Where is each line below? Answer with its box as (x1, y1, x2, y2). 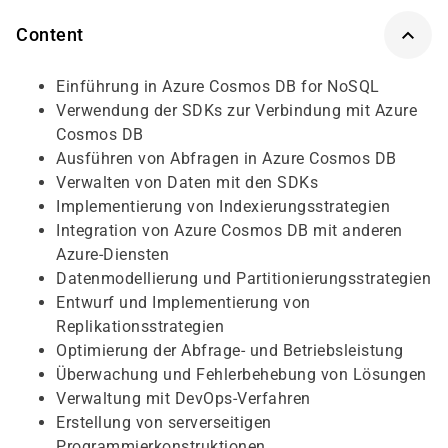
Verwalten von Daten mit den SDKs (56, 173, 318, 192)
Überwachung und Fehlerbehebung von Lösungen (56, 365, 427, 384)
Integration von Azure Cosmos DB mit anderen (56, 221, 403, 240)
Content (16, 24, 84, 45)
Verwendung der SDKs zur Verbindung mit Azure (56, 101, 417, 120)
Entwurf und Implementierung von (56, 293, 311, 312)
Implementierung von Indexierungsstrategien (56, 197, 390, 216)
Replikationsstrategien (56, 317, 224, 336)
